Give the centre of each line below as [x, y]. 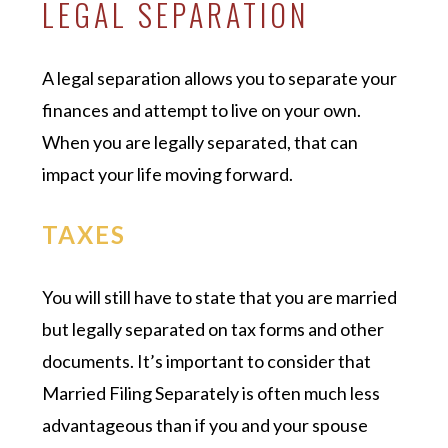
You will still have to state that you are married [220, 296]
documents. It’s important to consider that [207, 360]
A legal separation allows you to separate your [220, 77]
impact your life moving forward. [168, 173]
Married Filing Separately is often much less [211, 392]
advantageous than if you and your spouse [205, 424]
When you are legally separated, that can [200, 141]
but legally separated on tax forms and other [213, 328]
